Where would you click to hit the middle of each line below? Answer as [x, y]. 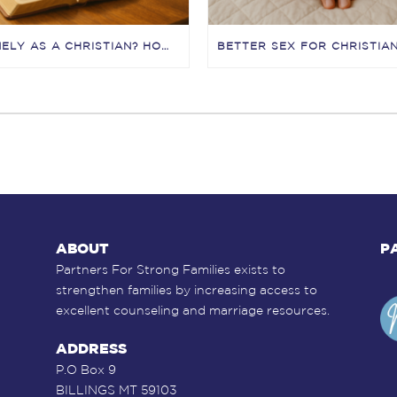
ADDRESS [91, 349]
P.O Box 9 [86, 370]
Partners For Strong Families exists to [170, 270]
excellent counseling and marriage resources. [192, 311]
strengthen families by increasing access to [186, 290]
